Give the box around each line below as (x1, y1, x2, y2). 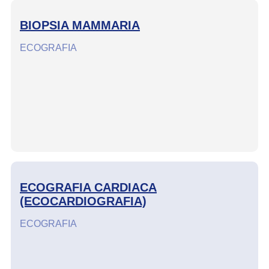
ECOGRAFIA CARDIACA (20, 181, 157, 195)
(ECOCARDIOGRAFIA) (20, 195, 147, 208)
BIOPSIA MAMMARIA (20, 19, 140, 32)
